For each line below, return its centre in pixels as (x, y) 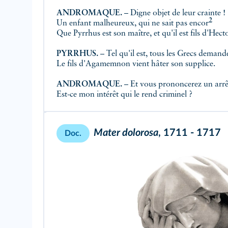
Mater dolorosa (126, 133)
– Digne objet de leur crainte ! (174, 13)
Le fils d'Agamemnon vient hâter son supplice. (136, 64)
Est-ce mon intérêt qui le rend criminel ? (124, 95)
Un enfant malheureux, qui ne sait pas (123, 23)
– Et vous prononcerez (163, 84)
